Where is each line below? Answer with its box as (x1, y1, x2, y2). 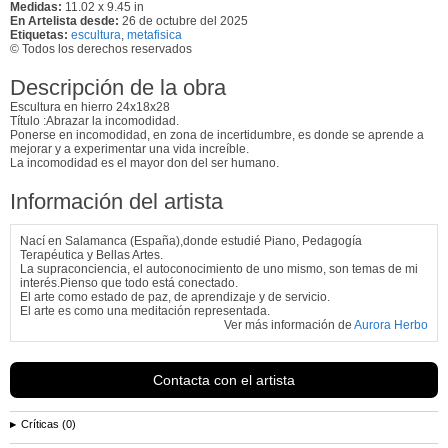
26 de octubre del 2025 (122, 13, 248, 28)
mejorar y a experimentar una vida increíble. (10, 141, 249, 156)
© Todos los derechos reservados (10, 41, 192, 56)
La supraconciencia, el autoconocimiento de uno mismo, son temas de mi (20, 261, 418, 276)
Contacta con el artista (153, 371, 295, 388)
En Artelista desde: (10, 13, 119, 28)
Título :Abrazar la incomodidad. (10, 113, 179, 128)
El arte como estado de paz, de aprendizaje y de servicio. (20, 289, 333, 304)
